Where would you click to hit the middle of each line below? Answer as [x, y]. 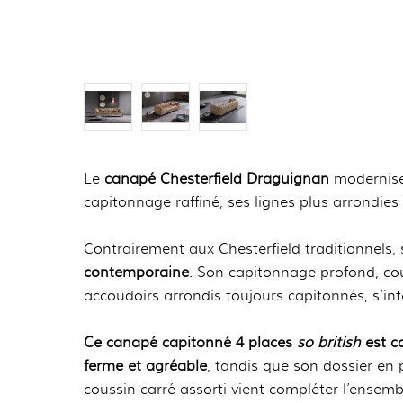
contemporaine [136, 272]
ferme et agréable [145, 366]
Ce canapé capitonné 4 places [190, 342]
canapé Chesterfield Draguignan [215, 179]
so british [329, 342]
